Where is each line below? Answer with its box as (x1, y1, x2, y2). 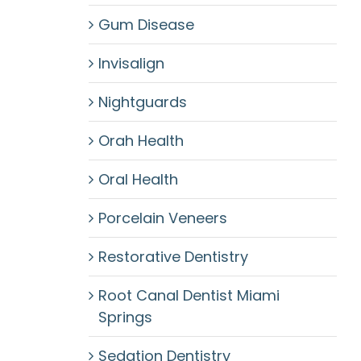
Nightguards (98, 92, 187, 112)
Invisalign (98, 53, 164, 73)
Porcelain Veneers (98, 208, 227, 228)
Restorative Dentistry (98, 247, 248, 267)
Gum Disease (98, 15, 194, 35)
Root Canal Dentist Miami (98, 285, 280, 305)
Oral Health (98, 169, 178, 189)
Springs (98, 307, 152, 327)
